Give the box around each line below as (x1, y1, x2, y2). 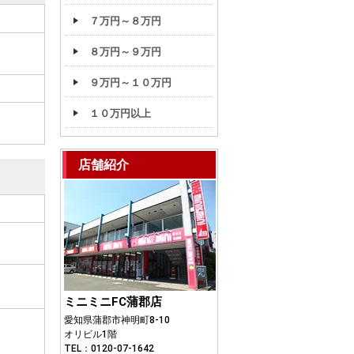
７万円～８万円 (89, 15, 161, 27)
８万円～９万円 (89, 46, 161, 58)
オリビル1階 (64, 329, 117, 340)
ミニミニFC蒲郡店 (64, 295, 162, 309)
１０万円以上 (89, 107, 151, 119)
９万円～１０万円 (89, 77, 171, 88)
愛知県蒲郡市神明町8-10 (64, 314, 170, 326)
